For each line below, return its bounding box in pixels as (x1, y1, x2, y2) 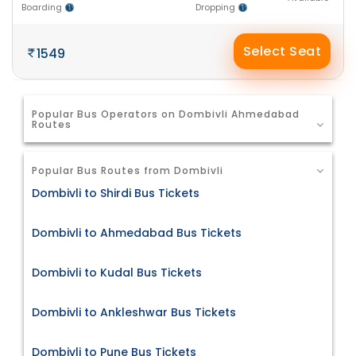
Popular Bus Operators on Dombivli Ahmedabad (32, 107, 300, 121)
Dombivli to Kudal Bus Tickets (32, 265, 202, 281)
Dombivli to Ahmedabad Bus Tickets (32, 225, 242, 242)
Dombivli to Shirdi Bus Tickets (32, 185, 199, 202)
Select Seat (242, 42, 322, 60)
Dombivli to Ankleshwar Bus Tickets (32, 304, 236, 321)
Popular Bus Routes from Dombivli (32, 164, 223, 177)
